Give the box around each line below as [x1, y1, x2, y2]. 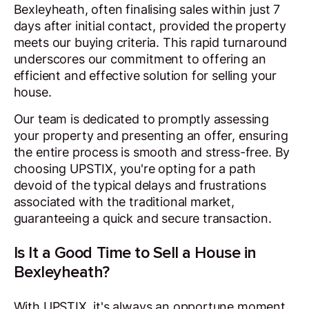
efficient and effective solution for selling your [13, 68, 277, 83]
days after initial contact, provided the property [13, 18, 286, 33]
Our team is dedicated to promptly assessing [13, 112, 270, 127]
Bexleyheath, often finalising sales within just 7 [13, 1, 280, 17]
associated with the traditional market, [13, 195, 235, 210]
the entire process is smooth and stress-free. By [13, 145, 290, 160]
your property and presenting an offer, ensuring [13, 128, 288, 143]
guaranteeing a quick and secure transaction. [13, 211, 272, 226]
